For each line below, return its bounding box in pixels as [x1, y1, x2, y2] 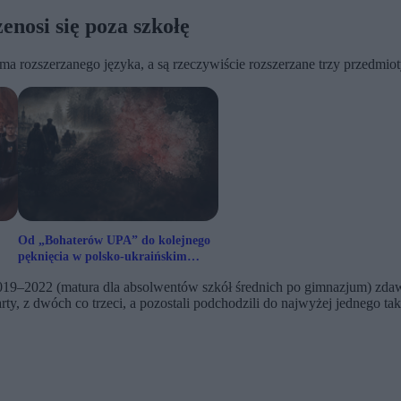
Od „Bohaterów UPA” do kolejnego [18, 234, 210, 248]
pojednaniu [18, 266, 80, 280]
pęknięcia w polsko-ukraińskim [18, 250, 187, 264]
